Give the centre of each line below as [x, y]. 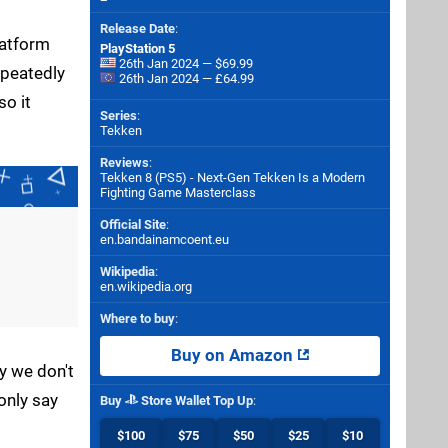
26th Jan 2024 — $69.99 [184, 63]
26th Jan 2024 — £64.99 [185, 78]
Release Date [137, 28]
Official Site [133, 224]
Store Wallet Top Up [195, 401]
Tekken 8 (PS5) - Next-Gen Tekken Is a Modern [232, 177]
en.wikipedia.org [146, 286]
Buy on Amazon [233, 355]
